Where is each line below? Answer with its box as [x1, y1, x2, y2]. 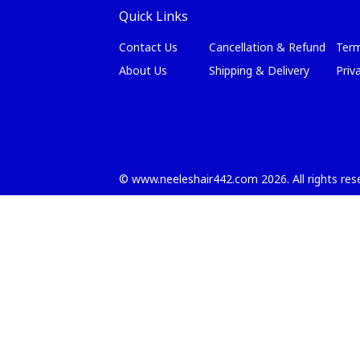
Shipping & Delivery [209, 63, 310, 78]
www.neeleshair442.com [132, 171, 258, 186]
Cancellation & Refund [209, 39, 326, 55]
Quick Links [119, 7, 188, 25]
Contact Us [119, 39, 178, 55]
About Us [119, 63, 167, 78]
